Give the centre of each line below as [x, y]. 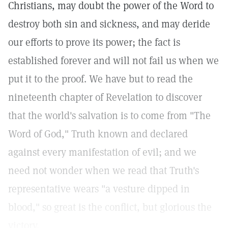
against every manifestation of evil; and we [102, 152]
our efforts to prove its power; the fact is [94, 42]
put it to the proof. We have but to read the [101, 79]
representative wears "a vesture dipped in [99, 189]
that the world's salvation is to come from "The [109, 116]
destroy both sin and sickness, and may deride [109, 24]
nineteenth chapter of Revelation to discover [105, 97]
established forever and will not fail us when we [113, 61]
